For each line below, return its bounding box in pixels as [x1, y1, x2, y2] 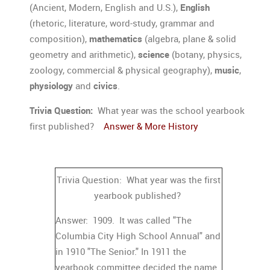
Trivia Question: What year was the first [57, 173, 221, 186]
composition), [30, 32, 89, 45]
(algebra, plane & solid [142, 32, 236, 45]
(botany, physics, [169, 48, 242, 60]
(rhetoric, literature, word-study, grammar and [30, 16, 215, 29]
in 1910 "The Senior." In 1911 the [55, 245, 186, 257]
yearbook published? [94, 189, 183, 201]
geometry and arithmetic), [30, 48, 138, 60]
